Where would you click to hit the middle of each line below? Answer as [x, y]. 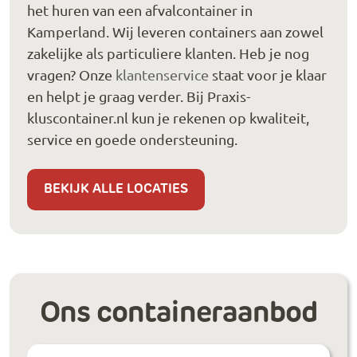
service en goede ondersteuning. [132, 139]
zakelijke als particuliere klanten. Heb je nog [168, 53]
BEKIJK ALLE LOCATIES [116, 190]
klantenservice [162, 74]
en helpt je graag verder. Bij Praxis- [139, 96]
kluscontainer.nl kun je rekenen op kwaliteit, [168, 117]
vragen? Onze [71, 74]
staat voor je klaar [268, 74]
